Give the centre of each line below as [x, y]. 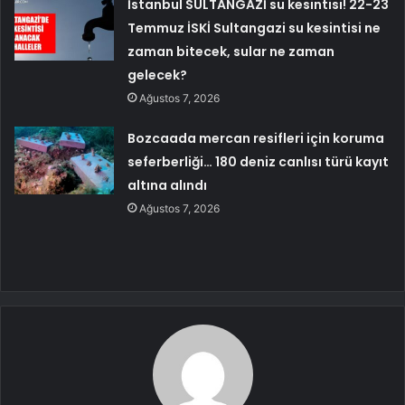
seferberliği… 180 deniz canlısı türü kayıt [259, 161]
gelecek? [158, 75]
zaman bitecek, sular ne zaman [231, 51]
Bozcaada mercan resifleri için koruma [256, 138]
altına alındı [168, 185]
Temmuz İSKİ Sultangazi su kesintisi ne [254, 28]
